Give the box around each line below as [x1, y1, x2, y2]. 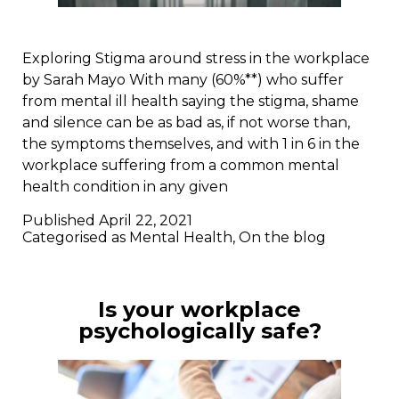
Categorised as [22, 229, 129, 247]
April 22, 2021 [99, 212, 192, 230]
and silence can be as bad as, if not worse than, [22, 114, 350, 132]
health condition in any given [22, 178, 228, 196]
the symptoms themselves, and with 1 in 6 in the [22, 135, 360, 153]
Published [22, 212, 99, 230]
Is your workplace [98, 297, 301, 323]
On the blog [239, 229, 326, 247]
